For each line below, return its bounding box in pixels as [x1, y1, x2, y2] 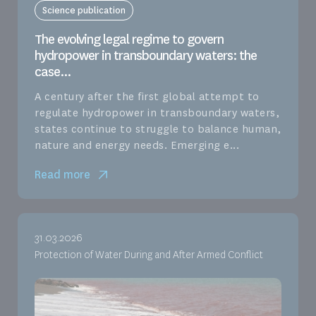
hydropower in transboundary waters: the [35, 47, 257, 64]
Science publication [42, 4, 126, 16]
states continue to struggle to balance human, [35, 121, 281, 136]
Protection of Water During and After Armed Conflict [35, 248, 263, 262]
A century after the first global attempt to [35, 89, 260, 104]
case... [35, 63, 71, 80]
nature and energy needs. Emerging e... [35, 138, 239, 152]
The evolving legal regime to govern [35, 30, 224, 48]
